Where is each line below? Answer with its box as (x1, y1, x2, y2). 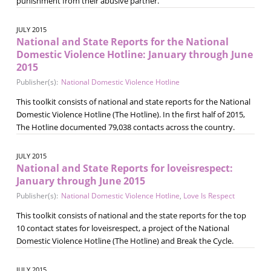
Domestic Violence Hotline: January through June (16, 47, 253, 61)
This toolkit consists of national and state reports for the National (16, 96, 250, 107)
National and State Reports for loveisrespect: (16, 161, 233, 175)
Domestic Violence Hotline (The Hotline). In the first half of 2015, (16, 108, 245, 120)
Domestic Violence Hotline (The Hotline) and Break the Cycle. (16, 235, 233, 246)
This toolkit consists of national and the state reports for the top (16, 209, 246, 221)
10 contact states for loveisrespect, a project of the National (16, 222, 229, 233)
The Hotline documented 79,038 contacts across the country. (16, 121, 235, 132)
